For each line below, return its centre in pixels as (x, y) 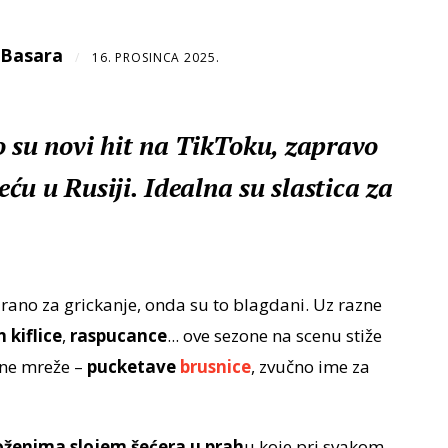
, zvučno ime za (310, 367)
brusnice (215, 367)
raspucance (118, 336)
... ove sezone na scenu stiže (274, 336)
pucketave (133, 367)
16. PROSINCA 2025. (155, 58)
